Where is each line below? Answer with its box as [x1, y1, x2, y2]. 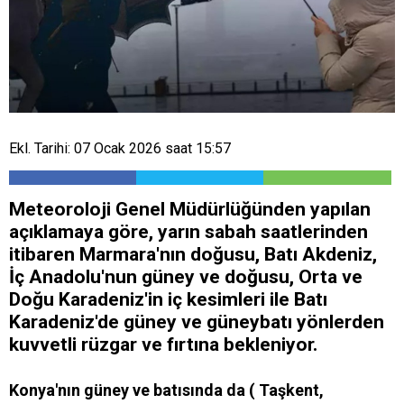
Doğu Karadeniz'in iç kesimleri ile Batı [9, 288, 327, 310]
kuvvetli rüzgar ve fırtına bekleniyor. [9, 333, 317, 355]
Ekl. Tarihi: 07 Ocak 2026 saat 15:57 [9, 139, 231, 157]
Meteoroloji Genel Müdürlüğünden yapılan [9, 197, 371, 220]
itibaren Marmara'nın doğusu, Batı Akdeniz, [9, 243, 377, 265]
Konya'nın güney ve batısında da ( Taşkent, [9, 380, 324, 399]
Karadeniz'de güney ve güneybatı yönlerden [9, 310, 384, 333]
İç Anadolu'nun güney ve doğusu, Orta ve [9, 265, 363, 288]
